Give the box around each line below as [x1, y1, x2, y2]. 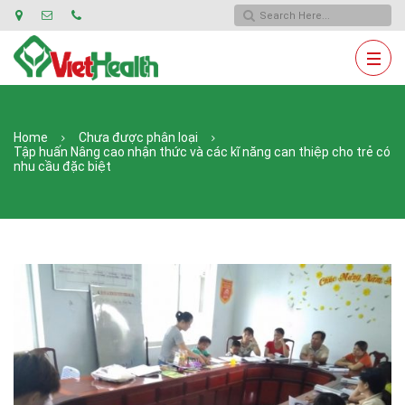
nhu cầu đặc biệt [14, 159, 111, 174]
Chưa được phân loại [79, 130, 198, 145]
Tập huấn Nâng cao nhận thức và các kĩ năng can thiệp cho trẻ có [14, 145, 391, 159]
